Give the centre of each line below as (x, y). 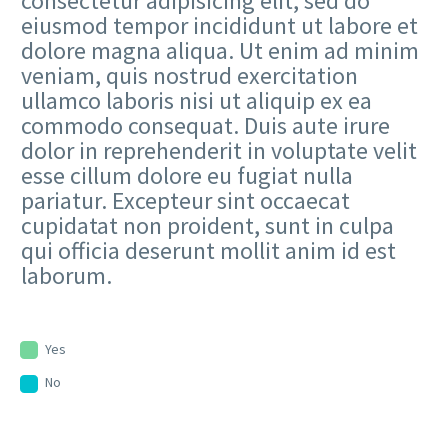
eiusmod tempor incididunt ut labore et (219, 26)
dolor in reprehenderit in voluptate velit (219, 151)
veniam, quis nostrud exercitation (189, 76)
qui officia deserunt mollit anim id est (208, 251)
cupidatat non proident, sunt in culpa (207, 226)
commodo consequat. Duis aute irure (205, 126)
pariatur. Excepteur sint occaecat (185, 201)
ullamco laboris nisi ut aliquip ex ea (196, 101)
